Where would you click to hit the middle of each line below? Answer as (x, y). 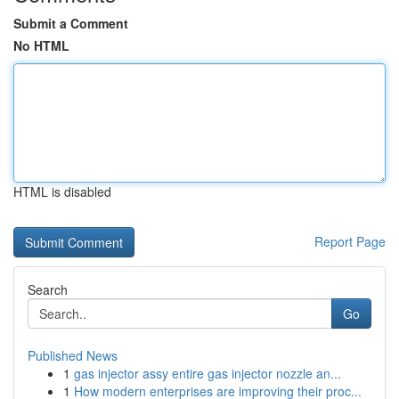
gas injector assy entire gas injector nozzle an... (208, 373)
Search (48, 289)
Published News (73, 355)
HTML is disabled (62, 191)
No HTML (41, 45)
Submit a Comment (71, 23)
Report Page (350, 241)
